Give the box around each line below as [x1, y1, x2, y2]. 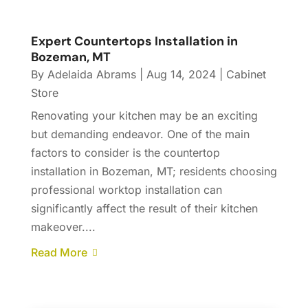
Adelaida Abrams [47, 67, 136, 82]
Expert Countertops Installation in [30, 33, 238, 50]
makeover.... [30, 220, 96, 234]
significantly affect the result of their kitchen [30, 201, 258, 216]
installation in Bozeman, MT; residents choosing [30, 164, 277, 179]
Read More [30, 245, 87, 260]
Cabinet [225, 67, 266, 82]
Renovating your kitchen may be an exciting [30, 109, 258, 123]
